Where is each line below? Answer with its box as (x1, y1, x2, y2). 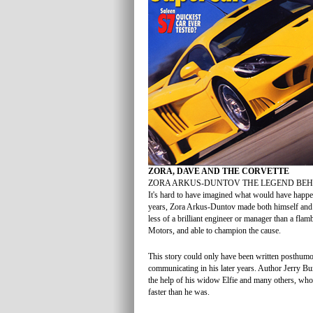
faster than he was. (148, 287, 210, 297)
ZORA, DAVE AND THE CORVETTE (148, 166, 289, 176)
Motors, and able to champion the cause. (148, 226, 281, 235)
